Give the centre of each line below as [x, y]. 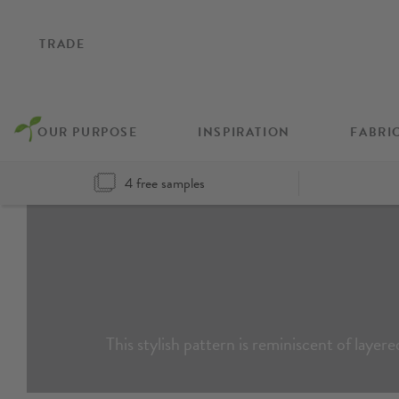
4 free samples [165, 184]
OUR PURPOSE [88, 132]
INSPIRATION [244, 132]
